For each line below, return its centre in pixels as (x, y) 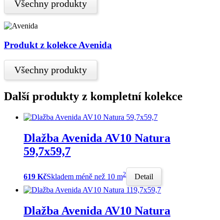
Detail (144, 177)
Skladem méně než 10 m (85, 177)
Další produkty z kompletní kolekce (93, 96)
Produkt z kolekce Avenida (58, 45)
